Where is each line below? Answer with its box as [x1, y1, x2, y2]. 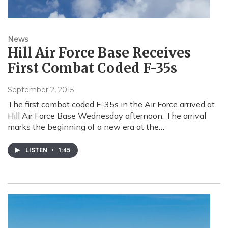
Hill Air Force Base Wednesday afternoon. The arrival [8, 110, 206, 121]
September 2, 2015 [8, 85, 74, 95]
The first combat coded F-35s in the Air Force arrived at [8, 99, 215, 110]
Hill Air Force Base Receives [8, 44, 191, 62]
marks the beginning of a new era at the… [8, 122, 164, 132]
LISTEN [25, 147, 49, 154]
